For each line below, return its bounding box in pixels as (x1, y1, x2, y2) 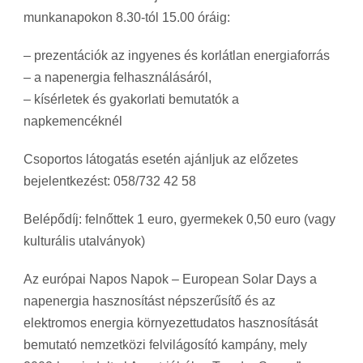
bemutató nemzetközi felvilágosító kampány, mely (23, 337, 307, 352)
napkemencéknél (23, 113, 122, 128)
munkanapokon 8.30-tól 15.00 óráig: (23, 10, 230, 24)
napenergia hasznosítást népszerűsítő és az (23, 293, 275, 308)
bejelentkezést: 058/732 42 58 (23, 173, 196, 188)
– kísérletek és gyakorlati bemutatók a (23, 92, 239, 106)
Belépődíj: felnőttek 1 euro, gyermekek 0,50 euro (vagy (23, 211, 335, 226)
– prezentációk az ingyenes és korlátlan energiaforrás (23, 48, 330, 62)
